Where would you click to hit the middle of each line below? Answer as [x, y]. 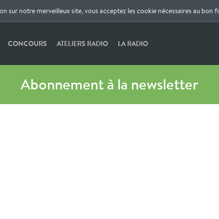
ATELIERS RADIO [83, 44]
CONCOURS [28, 44]
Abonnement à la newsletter [109, 84]
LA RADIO [133, 44]
